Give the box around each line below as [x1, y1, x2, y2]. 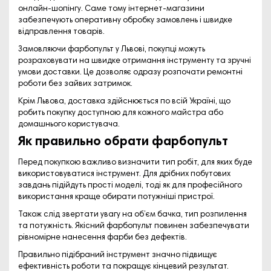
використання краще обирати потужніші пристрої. [18, 192, 215, 201]
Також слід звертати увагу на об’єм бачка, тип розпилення [18, 210, 247, 219]
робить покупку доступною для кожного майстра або [18, 108, 223, 117]
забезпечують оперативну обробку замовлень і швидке [18, 16, 232, 25]
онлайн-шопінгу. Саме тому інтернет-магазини [18, 4, 204, 13]
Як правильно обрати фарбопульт [18, 135, 228, 149]
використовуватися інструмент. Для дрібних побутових [18, 169, 230, 178]
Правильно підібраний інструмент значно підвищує [18, 250, 217, 260]
